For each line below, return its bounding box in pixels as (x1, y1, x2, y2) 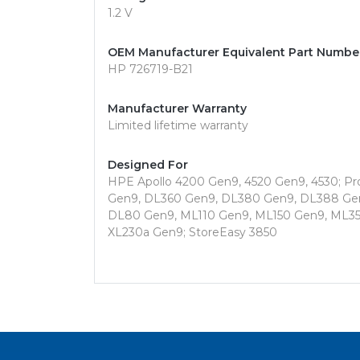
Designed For (108, 157, 188, 172)
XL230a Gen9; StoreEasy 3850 (108, 225, 277, 239)
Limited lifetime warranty (108, 118, 248, 133)
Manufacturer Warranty (108, 101, 247, 116)
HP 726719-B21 (108, 62, 193, 76)
